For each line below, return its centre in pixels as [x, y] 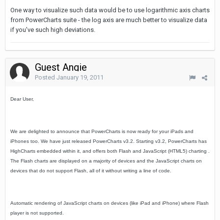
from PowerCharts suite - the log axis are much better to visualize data [109, 20]
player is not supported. [37, 213]
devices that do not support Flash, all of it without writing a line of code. [91, 171]
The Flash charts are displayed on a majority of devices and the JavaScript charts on [106, 161]
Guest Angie [62, 67]
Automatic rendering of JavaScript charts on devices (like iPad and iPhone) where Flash [110, 203]
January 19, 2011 [80, 77]
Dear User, [22, 99]
